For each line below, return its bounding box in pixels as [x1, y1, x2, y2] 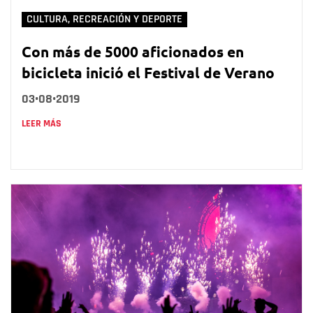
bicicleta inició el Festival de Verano [22, 63, 275, 82]
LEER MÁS [22, 117, 61, 131]
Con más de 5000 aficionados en [22, 42, 244, 61]
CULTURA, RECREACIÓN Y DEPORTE [27, 13, 182, 27]
